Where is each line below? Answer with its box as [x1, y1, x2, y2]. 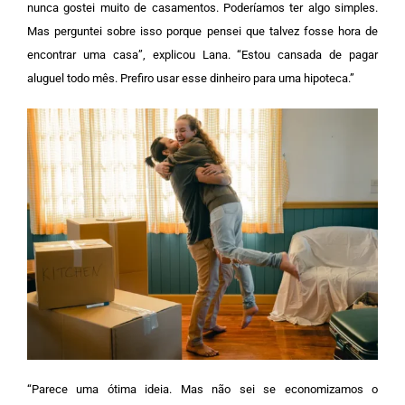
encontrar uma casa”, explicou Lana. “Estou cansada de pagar [27, 47, 378, 61]
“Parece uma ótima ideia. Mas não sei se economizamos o [27, 382, 378, 397]
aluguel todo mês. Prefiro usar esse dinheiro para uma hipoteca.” [27, 71, 354, 85]
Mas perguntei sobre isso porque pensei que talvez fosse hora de [27, 24, 378, 38]
